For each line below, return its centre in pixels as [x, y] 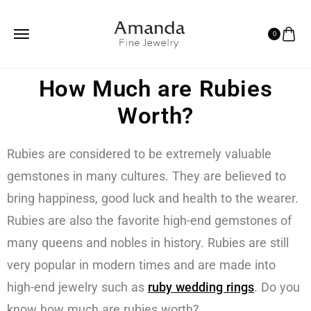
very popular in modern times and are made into [141, 264]
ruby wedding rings [201, 287]
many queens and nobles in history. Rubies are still [148, 242]
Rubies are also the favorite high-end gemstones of [149, 220]
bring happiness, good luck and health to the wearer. [153, 198]
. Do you [277, 287]
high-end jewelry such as [77, 287]
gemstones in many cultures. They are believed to [146, 176]
